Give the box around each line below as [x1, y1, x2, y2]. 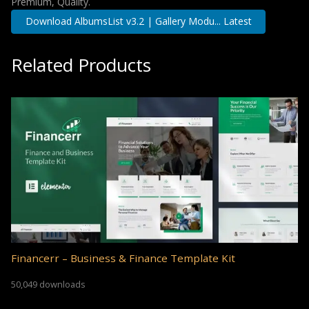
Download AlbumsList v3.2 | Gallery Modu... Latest [25, 14, 252, 28]
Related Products [11, 52, 151, 77]
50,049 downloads [11, 277, 86, 290]
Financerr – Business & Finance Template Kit [11, 251, 235, 266]
